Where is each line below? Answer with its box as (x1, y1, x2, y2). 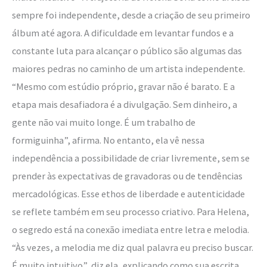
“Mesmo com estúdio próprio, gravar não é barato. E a (12, 80, 235, 92)
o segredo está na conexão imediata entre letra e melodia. (12, 223, 249, 235)
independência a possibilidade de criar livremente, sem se (12, 151, 250, 164)
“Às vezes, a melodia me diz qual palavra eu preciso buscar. (12, 241, 253, 253)
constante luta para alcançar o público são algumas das (12, 44, 242, 57)
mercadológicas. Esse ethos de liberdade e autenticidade (12, 187, 245, 200)
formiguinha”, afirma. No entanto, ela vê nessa (12, 133, 204, 146)
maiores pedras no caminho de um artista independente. (12, 62, 245, 74)
